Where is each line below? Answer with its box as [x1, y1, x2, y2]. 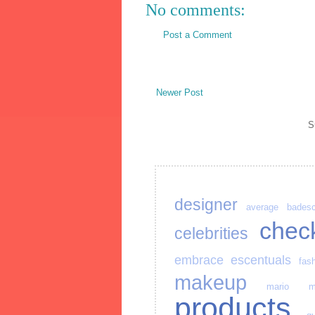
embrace [174, 253, 224, 268]
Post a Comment [163, 29, 232, 40]
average [246, 202, 279, 213]
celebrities [174, 224, 248, 243]
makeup [174, 271, 247, 295]
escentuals [231, 253, 292, 268]
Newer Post [156, 87, 203, 98]
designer [174, 195, 238, 214]
